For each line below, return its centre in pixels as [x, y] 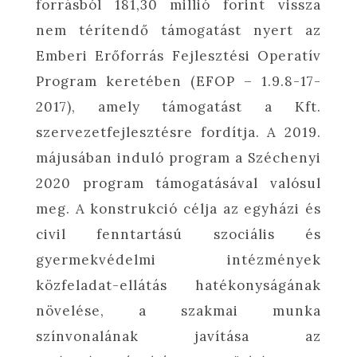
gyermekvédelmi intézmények [178, 259]
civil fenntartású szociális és [178, 234]
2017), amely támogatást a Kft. [178, 106]
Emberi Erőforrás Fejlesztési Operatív [178, 55]
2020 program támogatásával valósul [178, 183]
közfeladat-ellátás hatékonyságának [178, 285]
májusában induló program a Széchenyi [178, 157]
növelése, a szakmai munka [178, 310]
